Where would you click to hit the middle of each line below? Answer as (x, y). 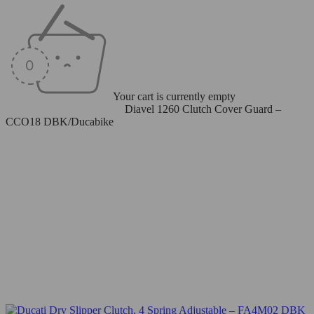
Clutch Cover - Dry (79, 109)
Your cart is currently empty (174, 96)
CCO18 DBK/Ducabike (60, 122)
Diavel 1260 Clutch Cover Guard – (203, 109)
